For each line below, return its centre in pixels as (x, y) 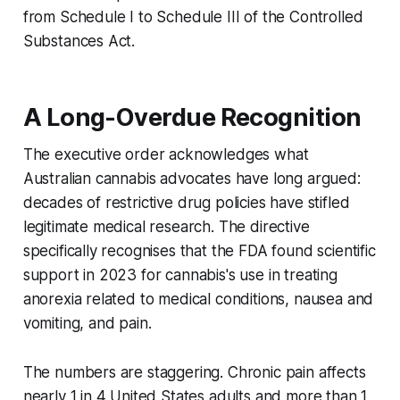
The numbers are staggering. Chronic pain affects (194, 372)
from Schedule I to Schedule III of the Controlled (193, 17)
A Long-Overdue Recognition (192, 117)
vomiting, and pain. (87, 323)
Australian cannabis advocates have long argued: (192, 178)
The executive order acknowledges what (166, 154)
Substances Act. (79, 41)
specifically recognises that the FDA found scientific (199, 250)
